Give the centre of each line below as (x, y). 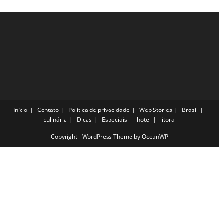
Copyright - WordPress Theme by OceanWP (109, 136)
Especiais (114, 119)
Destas (79, 12)
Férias (78, 19)
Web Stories (156, 109)
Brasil (190, 109)
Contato (48, 109)
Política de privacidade (99, 109)
